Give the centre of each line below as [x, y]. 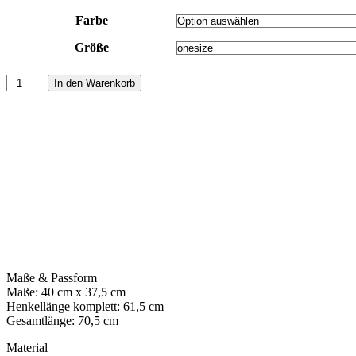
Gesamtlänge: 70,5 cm [62, 321]
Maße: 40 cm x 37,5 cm [66, 292]
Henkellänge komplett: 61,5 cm [85, 307]
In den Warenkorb [95, 83]
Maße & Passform [52, 278]
